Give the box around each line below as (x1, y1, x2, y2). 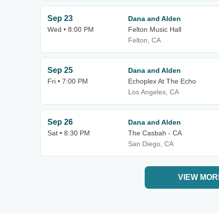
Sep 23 (47, 14, 73, 22)
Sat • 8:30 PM (47, 129, 90, 137)
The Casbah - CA (128, 129, 182, 137)
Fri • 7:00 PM (47, 77, 88, 85)
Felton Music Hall (128, 25, 181, 33)
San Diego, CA (128, 140, 174, 148)
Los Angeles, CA (128, 88, 179, 96)
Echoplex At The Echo (128, 77, 196, 85)
